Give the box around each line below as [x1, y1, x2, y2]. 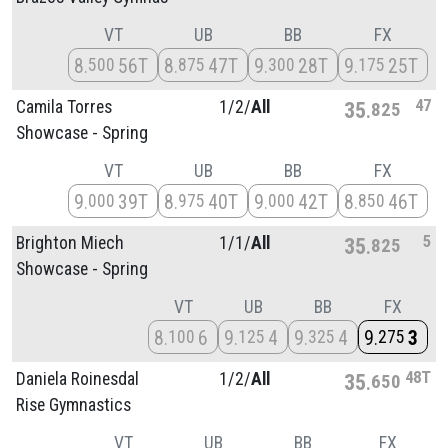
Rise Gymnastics [16, 394, 131, 415]
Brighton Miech [16, 232, 124, 253]
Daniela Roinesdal [16, 368, 139, 389]
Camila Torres [16, 96, 112, 117]
